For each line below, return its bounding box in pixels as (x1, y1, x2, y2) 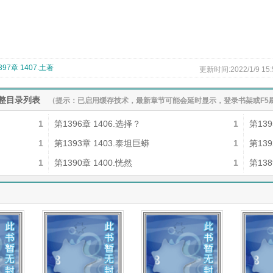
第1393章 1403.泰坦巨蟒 (54, 138, 149, 148)
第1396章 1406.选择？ (54, 119, 141, 129)
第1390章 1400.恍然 (54, 158, 132, 168)
